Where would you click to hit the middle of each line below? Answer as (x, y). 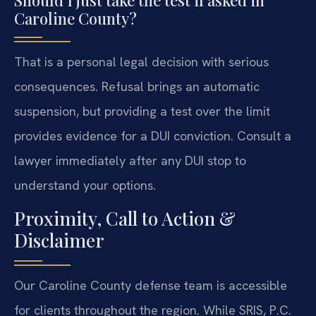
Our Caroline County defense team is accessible (151, 286)
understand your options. (85, 185)
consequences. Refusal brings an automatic (137, 86)
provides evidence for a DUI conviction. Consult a (153, 135)
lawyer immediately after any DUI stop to (130, 160)
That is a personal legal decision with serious (141, 61)
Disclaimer (59, 241)
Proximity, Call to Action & (125, 219)
